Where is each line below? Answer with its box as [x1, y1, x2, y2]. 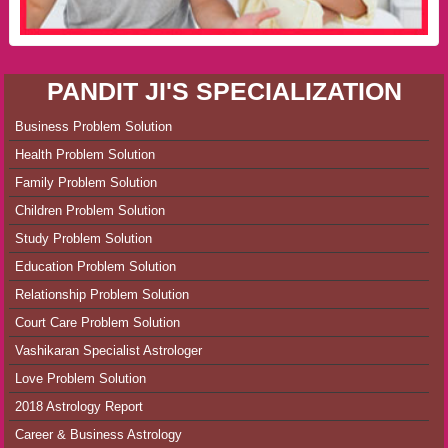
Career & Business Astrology [14, 427, 182, 443]
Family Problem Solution [14, 175, 157, 191]
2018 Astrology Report [14, 399, 143, 415]
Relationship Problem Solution [14, 287, 189, 303]
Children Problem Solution [14, 203, 165, 219]
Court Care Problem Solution [14, 315, 180, 331]
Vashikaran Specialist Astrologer [14, 343, 202, 359]
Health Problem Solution [14, 147, 155, 163]
